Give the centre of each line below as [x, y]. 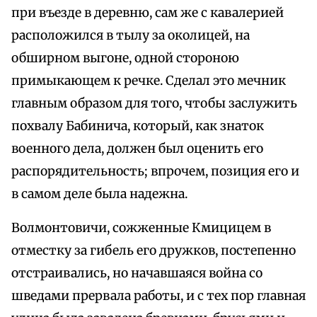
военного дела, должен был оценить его [137, 149]
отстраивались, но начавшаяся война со [137, 273]
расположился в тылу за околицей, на [131, 36]
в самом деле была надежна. [99, 194]
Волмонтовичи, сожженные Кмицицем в [141, 228]
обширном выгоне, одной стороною [125, 58]
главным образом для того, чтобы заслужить [154, 104]
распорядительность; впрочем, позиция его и [155, 172]
